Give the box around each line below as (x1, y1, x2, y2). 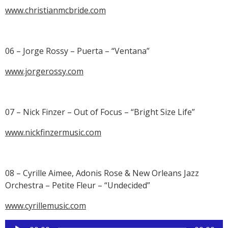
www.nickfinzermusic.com (5, 127, 101, 138)
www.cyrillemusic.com (5, 200, 86, 212)
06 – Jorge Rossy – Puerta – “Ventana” (5, 45, 150, 57)
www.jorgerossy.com (5, 66, 83, 77)
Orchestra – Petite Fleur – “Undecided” (5, 180, 150, 191)
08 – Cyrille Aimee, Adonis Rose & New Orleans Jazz (5, 167, 199, 179)
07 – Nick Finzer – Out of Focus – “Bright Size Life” (5, 106, 195, 118)
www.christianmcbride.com (5, 5, 106, 16)
